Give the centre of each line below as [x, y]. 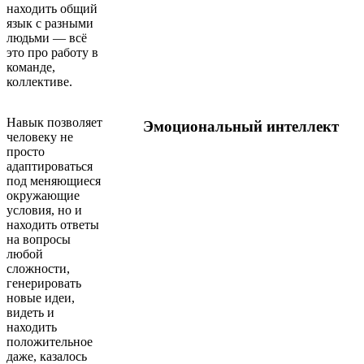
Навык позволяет [54, 122]
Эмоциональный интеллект [241, 126]
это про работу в [52, 52]
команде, [31, 67]
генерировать [44, 283]
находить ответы [53, 224]
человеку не [40, 136]
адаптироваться [50, 166]
